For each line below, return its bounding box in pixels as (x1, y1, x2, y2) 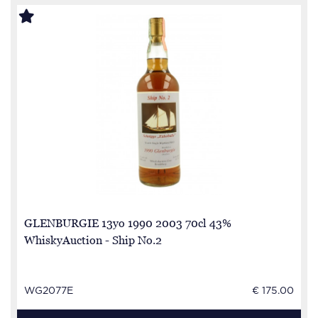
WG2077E (24, 286, 73, 296)
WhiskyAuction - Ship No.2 (24, 234, 162, 246)
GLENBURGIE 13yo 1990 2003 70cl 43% (24, 216, 231, 229)
